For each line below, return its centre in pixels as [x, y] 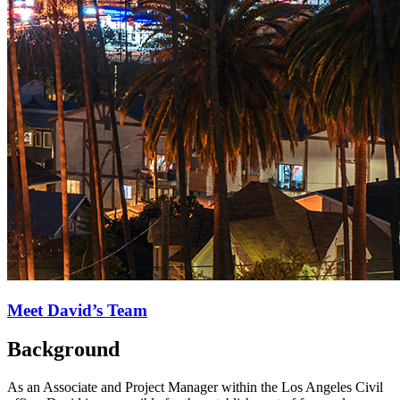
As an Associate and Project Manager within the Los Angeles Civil [195, 387]
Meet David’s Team [77, 310]
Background [63, 350]
